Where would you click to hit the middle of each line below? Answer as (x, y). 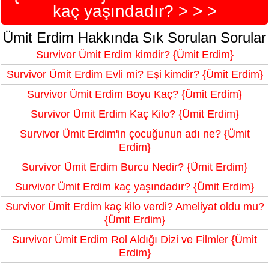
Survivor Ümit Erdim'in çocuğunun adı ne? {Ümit (134, 134)
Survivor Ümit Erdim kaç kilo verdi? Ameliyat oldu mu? (134, 207)
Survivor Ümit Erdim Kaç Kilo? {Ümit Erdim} (134, 114)
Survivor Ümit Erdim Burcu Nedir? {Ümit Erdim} (134, 167)
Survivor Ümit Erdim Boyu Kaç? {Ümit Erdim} (134, 95)
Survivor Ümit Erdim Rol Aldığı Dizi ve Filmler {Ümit (134, 240)
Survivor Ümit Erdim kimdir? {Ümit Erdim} (134, 55)
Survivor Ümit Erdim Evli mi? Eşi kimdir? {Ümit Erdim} (134, 75)
